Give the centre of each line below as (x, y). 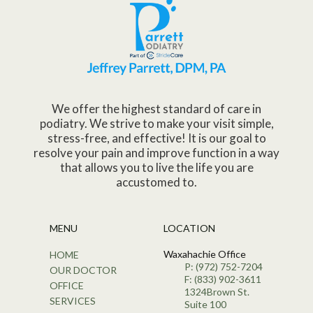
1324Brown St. (217, 292)
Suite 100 (205, 305)
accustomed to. (156, 182)
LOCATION (189, 228)
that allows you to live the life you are (156, 168)
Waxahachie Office (205, 254)
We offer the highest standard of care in (156, 109)
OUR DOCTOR (83, 270)
